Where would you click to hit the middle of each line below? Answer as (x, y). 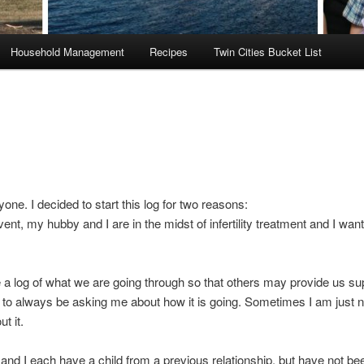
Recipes (169, 52)
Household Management (67, 52)
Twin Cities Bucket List (267, 52)
